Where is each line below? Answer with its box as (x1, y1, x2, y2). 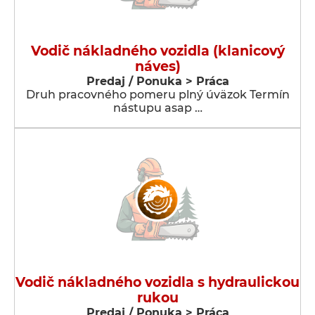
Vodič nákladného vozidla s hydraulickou (15, 274, 300, 290)
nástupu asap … (112, 101, 202, 115)
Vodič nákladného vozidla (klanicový (30, 43, 285, 59)
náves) (134, 58, 181, 75)
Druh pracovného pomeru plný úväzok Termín (25, 88, 290, 101)
